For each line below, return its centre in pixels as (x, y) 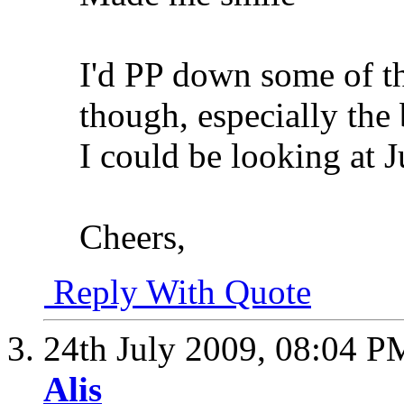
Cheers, (133, 237)
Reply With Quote (178, 292)
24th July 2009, (159, 349)
